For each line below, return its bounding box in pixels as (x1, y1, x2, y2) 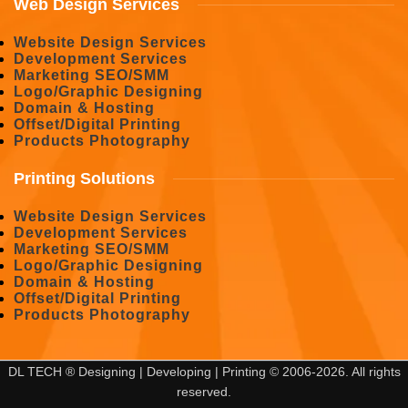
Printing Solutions (14, 168, 155, 188)
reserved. (177, 383, 231, 399)
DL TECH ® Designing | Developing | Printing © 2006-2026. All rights (7, 363, 401, 379)
